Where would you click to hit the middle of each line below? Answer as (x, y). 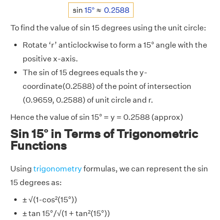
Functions (39, 145)
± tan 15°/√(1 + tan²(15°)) (66, 213)
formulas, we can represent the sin (145, 168)
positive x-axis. (50, 58)
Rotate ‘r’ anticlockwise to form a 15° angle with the (115, 45)
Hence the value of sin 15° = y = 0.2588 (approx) (97, 117)
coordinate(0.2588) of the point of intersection (107, 86)
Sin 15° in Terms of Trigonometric (104, 133)
